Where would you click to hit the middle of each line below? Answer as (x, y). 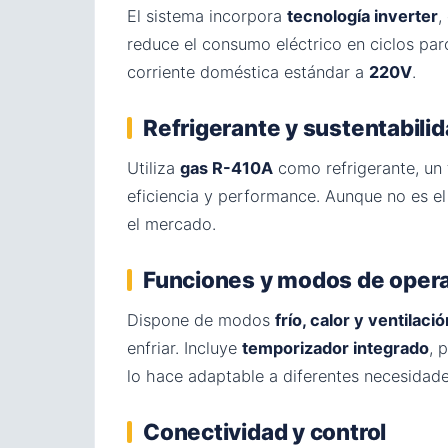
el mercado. (171, 223)
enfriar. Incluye (184, 347)
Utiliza (153, 167)
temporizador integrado (335, 347)
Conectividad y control (265, 431)
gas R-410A (226, 167)
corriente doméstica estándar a (248, 71)
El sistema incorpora (207, 15)
